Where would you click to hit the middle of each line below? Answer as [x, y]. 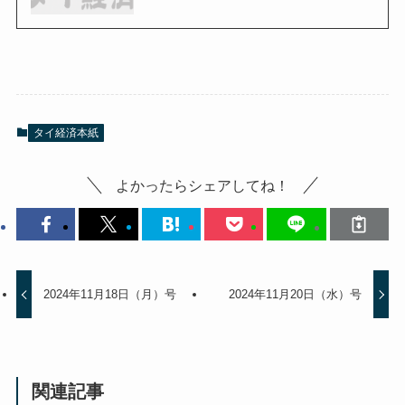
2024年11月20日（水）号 [295, 295]
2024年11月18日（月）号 [110, 295]
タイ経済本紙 [66, 132]
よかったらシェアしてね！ [202, 186]
